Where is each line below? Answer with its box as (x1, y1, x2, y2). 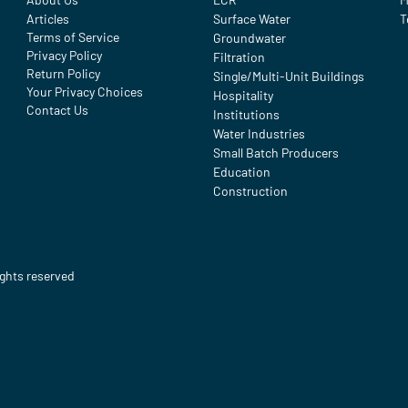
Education (212, 164, 270, 179)
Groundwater (212, 30, 286, 46)
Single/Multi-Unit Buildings (212, 68, 364, 84)
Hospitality (212, 87, 273, 103)
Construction (212, 183, 288, 199)
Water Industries (212, 126, 305, 141)
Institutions (212, 107, 280, 122)
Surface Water (212, 11, 291, 26)
